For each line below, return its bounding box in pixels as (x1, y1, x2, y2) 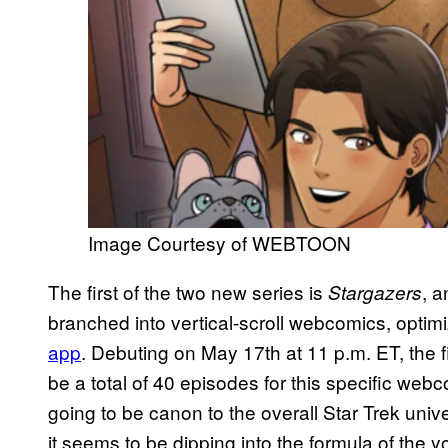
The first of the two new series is (48, 277, 328, 305)
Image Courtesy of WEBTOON (88, 228, 351, 256)
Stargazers (328, 278, 422, 305)
